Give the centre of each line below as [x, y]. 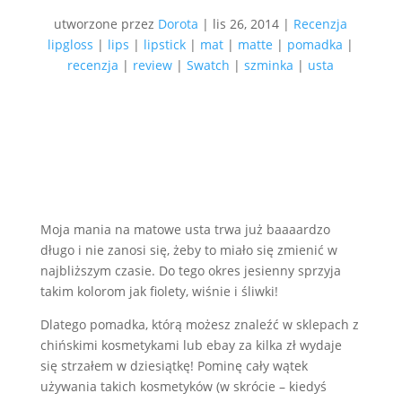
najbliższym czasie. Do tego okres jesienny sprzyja [190, 271]
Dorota [179, 24]
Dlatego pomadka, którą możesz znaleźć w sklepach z [199, 324]
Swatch [209, 65]
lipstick [165, 44]
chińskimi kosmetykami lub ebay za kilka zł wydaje [191, 345]
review [153, 65]
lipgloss [71, 44]
